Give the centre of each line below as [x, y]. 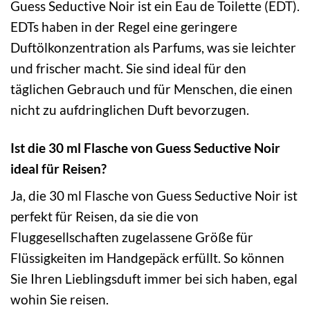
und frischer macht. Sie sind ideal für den [128, 68]
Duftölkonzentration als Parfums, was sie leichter [153, 47]
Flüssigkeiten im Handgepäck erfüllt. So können [147, 258]
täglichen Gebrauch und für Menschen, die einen [152, 89]
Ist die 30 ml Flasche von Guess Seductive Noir [145, 147]
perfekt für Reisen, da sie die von [104, 217]
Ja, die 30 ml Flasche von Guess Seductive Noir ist [154, 196]
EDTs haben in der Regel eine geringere [124, 26]
